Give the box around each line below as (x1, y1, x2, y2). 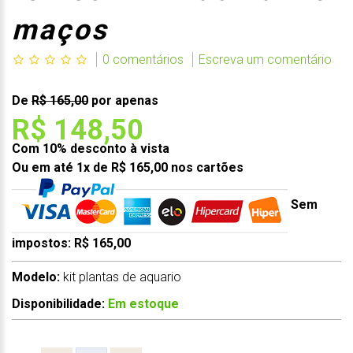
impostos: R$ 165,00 (12, 235, 131, 251)
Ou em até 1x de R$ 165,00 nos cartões (12, 159, 243, 175)
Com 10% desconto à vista (12, 140, 169, 156)
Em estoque (108, 295, 179, 311)
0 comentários (102, 51, 184, 67)
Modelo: (12, 269, 60, 284)
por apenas (88, 92, 158, 108)
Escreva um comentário (199, 51, 333, 67)
